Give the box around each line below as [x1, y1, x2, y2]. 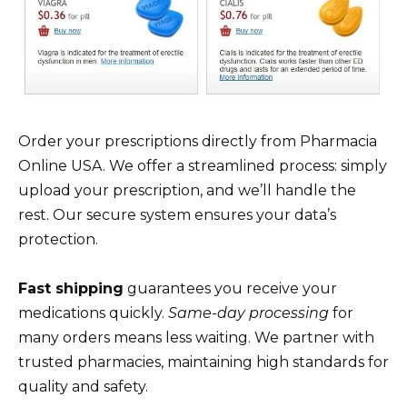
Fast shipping [18, 279, 124, 297]
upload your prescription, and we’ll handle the [18, 181, 356, 199]
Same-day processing [168, 303, 329, 322]
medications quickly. [18, 303, 168, 322]
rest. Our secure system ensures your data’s [18, 205, 336, 223]
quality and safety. [18, 377, 148, 395]
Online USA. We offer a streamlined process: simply [18, 156, 387, 174]
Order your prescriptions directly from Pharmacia [18, 132, 377, 150]
